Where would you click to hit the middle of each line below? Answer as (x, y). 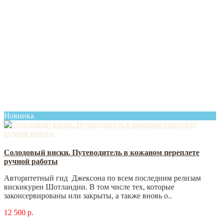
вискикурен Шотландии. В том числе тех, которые (89, 187)
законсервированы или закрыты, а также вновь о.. (88, 195)
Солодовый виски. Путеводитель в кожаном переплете (102, 152)
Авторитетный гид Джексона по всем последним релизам (102, 178)
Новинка (19, 115)
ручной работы (31, 161)
